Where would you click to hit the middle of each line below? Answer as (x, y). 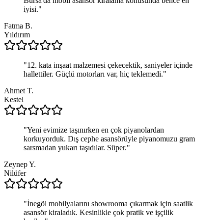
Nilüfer (15, 173)
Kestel (14, 99)
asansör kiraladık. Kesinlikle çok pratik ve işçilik (98, 212)
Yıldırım (17, 34)
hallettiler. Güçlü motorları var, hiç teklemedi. (93, 74)
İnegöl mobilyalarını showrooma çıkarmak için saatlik (110, 203)
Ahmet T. (19, 90)
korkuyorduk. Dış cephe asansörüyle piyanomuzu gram (109, 138)
